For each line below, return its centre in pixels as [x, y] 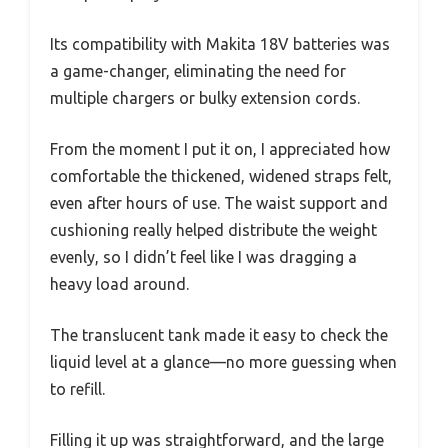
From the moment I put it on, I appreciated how [220, 149]
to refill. [77, 389]
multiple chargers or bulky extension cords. [205, 98]
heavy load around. [119, 284]
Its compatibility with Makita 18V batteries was [220, 44]
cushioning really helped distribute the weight [213, 230]
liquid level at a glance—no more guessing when [223, 362]
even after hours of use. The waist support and [219, 203]
